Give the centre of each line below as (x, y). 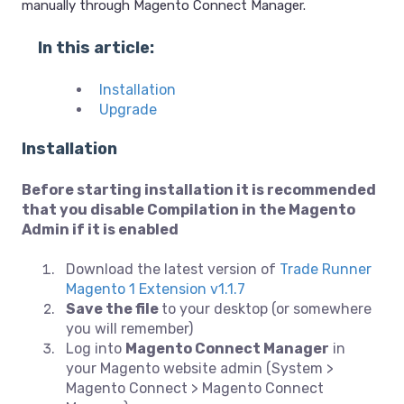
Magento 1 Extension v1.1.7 (156, 289)
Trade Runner (326, 270)
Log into (96, 349)
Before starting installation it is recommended (199, 190)
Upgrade (128, 110)
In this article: (96, 47)
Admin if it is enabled (100, 230)
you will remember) (129, 329)
